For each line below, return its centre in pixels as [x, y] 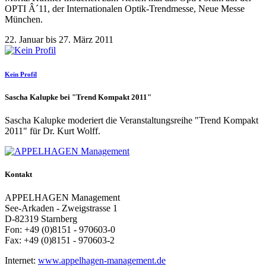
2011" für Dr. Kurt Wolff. [53, 131]
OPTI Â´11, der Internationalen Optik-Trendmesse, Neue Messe [125, 8]
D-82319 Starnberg [41, 219]
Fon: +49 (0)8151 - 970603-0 [60, 230]
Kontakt [18, 174]
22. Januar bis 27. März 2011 [59, 39]
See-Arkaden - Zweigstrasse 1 [61, 208]
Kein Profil [21, 74]
